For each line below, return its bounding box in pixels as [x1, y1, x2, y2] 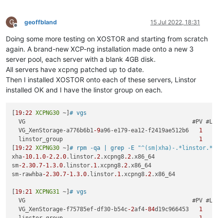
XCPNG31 [36, 188, 60, 196]
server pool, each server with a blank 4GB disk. [6, 54, 156, 63]
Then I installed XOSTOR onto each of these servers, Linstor [6, 75, 196, 84]
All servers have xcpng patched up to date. [6, 65, 144, 73]
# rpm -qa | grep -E [70, 145, 138, 152]
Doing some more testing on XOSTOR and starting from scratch [6, 34, 208, 43]
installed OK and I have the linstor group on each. [6, 85, 163, 94]
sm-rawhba [12, 171, 43, 178]
